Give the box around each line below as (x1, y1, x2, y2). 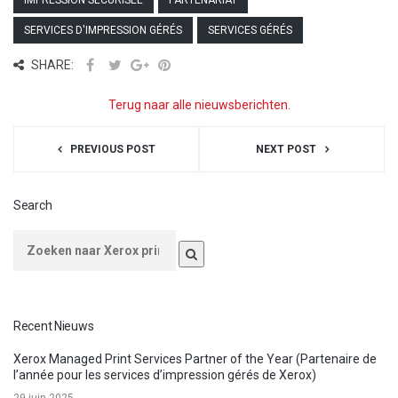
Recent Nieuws (13, 318, 94, 333)
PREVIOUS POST (69, 142, 155, 155)
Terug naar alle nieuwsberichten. (107, 97, 291, 112)
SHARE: (28, 57, 74, 72)
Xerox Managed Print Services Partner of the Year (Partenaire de (13, 351, 377, 366)
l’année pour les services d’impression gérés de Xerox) (13, 367, 316, 382)
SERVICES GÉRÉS (208, 23, 292, 36)
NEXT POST (255, 142, 316, 155)
